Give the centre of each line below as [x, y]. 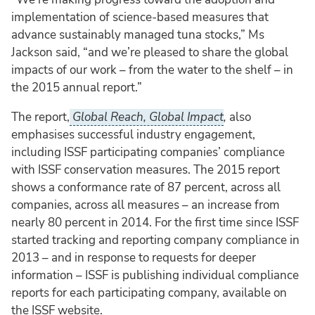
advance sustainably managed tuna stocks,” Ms [138, 34]
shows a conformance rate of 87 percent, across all [146, 187]
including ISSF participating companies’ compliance [148, 152]
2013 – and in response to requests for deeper [134, 257]
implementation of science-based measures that [140, 17]
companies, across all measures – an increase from [146, 205]
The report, [40, 117]
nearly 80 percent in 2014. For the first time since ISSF [155, 222]
